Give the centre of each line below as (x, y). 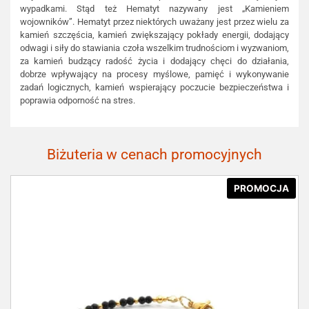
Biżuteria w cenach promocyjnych (154, 154)
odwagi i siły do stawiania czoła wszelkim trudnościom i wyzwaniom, (154, 48)
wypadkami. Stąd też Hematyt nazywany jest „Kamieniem (154, 9)
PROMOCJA (261, 188)
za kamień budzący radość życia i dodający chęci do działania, (154, 61)
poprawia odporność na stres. (78, 101)
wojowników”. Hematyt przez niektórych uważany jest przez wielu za (154, 22)
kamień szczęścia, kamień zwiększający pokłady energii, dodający (154, 35)
